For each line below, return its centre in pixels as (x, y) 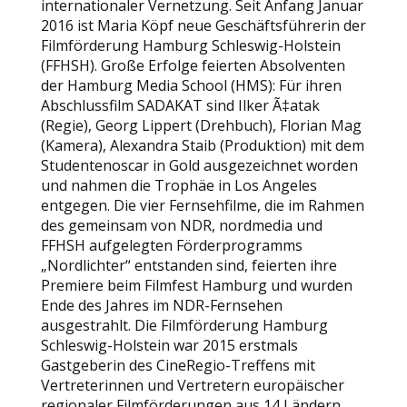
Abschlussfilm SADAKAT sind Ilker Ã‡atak (180, 105)
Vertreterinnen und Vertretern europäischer (192, 385)
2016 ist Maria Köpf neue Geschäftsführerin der (203, 25)
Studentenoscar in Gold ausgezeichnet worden (199, 165)
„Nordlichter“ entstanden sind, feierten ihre (189, 265)
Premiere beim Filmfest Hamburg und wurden (196, 285)
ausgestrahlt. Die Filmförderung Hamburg (184, 325)
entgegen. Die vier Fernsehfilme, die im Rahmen (202, 205)
